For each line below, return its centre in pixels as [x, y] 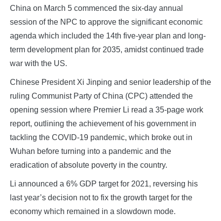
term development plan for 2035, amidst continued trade [107, 49]
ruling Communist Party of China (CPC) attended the [101, 96]
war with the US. [38, 63]
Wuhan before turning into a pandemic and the [91, 151]
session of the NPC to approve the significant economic [106, 22]
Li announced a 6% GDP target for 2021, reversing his [104, 184]
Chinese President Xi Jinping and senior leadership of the [110, 82]
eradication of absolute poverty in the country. [89, 165]
